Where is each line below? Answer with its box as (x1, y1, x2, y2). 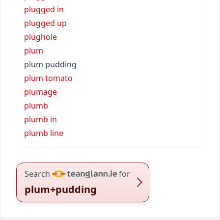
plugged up (24, 17, 67, 28)
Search (25, 168, 50, 179)
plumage (24, 86, 57, 97)
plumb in (24, 113, 57, 125)
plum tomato (24, 72, 73, 83)
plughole (24, 31, 57, 42)
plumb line (24, 127, 63, 138)
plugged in (24, 3, 64, 15)
